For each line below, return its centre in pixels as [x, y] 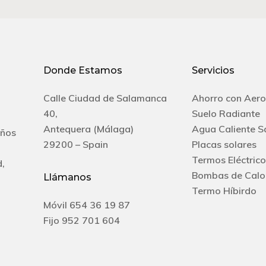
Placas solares [224, 144]
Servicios [213, 70]
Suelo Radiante [226, 113]
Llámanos [67, 177]
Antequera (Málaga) [88, 129]
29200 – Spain [75, 144]
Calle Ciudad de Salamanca [105, 98]
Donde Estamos [83, 70]
